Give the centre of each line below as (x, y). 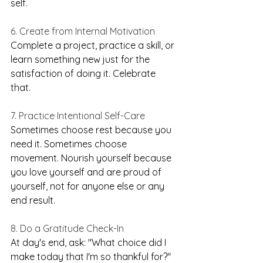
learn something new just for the (81, 60)
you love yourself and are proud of (87, 172)
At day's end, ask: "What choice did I (90, 243)
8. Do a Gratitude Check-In (67, 229)
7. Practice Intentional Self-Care (78, 116)
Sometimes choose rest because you (92, 130)
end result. (33, 200)
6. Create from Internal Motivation (83, 31)
